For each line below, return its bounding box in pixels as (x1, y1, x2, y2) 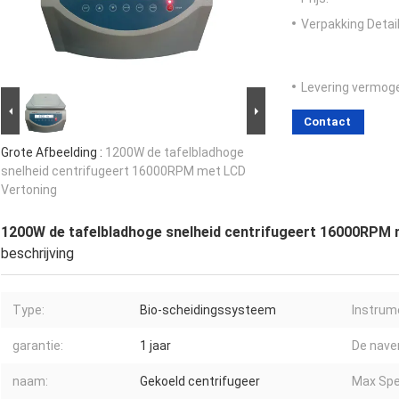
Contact (304, 115, 351, 129)
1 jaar (140, 338, 171, 354)
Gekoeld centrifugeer (140, 374, 260, 389)
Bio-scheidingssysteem (140, 303, 276, 318)
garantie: (12, 338, 63, 354)
